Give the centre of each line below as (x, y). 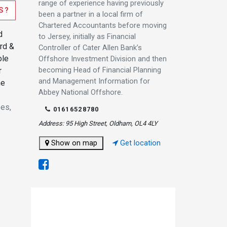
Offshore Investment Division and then (103, 59)
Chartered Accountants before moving (103, 25)
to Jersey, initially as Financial (87, 36)
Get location (139, 143)
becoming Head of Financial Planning (100, 70)
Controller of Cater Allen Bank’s (90, 47)
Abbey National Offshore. (81, 92)
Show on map (73, 143)
